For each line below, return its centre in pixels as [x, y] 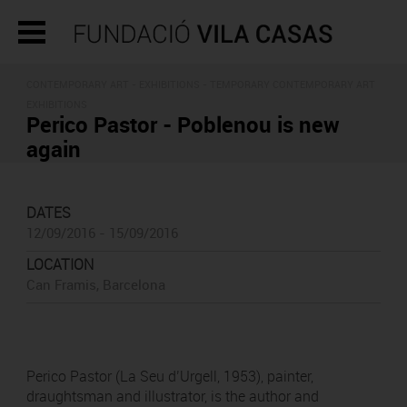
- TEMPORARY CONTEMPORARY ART [287, 84]
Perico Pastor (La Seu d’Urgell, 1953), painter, [169, 376]
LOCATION [60, 264]
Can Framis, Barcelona [95, 284]
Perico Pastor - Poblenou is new [183, 124]
